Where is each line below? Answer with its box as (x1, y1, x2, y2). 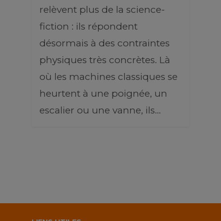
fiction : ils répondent (39, 21, 138, 32)
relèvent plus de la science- (39, 4, 165, 15)
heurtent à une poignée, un (39, 88, 167, 99)
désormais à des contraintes (39, 37, 170, 49)
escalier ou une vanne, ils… (39, 105, 161, 116)
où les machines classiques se (39, 71, 178, 82)
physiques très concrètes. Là (39, 54, 170, 66)
